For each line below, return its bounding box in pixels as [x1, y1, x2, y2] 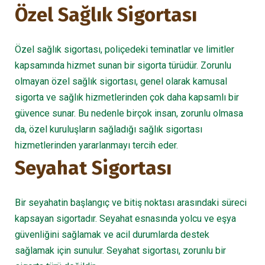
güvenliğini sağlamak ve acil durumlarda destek [15, 229, 209, 240]
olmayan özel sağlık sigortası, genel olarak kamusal [15, 76, 227, 87]
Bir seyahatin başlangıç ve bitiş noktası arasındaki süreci [15, 197, 247, 208]
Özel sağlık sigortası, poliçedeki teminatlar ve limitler [15, 44, 234, 55]
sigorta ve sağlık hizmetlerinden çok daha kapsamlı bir [15, 92, 239, 103]
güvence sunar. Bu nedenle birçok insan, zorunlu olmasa [15, 108, 243, 119]
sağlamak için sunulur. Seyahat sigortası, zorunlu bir [15, 245, 226, 256]
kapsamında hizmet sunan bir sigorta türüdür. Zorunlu [15, 60, 231, 71]
